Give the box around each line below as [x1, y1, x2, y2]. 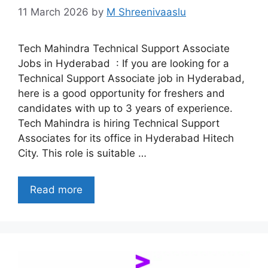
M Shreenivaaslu [106, 6, 186, 19]
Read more [30, 183, 83, 196]
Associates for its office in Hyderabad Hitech [18, 132, 234, 145]
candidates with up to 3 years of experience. [18, 102, 233, 115]
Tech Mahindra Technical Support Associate [18, 42, 230, 55]
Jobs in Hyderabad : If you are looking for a [18, 57, 229, 70]
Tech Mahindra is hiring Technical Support [18, 117, 220, 130]
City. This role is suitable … [18, 147, 147, 160]
